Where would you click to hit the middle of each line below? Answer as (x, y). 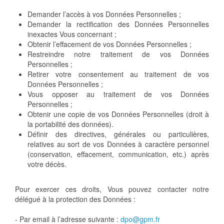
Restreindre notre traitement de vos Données (118, 54)
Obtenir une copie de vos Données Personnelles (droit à (118, 114)
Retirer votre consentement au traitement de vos (118, 74)
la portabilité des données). (70, 124)
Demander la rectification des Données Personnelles (118, 24)
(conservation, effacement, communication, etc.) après (118, 154)
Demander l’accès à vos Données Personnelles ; (104, 14)
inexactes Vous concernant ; (72, 34)
